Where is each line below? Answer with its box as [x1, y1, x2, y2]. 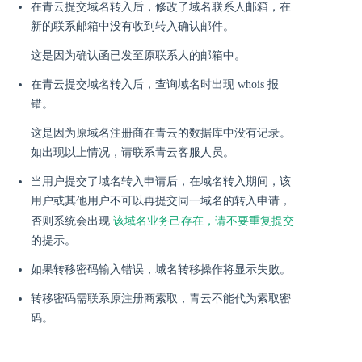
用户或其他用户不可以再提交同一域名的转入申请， [31, 195, 291, 207]
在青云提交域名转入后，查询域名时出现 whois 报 [31, 78, 279, 90]
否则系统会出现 [31, 215, 113, 227]
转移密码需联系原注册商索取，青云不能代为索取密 [31, 293, 291, 305]
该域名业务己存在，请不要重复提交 [113, 214, 294, 227]
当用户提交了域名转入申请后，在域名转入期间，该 [31, 175, 291, 187]
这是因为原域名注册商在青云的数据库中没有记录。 [31, 127, 291, 139]
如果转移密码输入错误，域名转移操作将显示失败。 [31, 263, 291, 276]
